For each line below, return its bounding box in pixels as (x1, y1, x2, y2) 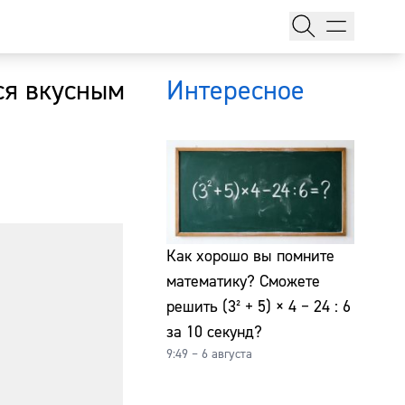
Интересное (166, 72, 305, 108)
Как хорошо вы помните (166, 245, 334, 267)
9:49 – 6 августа (166, 345, 252, 363)
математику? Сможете (166, 270, 320, 292)
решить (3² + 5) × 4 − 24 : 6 (166, 296, 351, 317)
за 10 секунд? (166, 321, 262, 343)
